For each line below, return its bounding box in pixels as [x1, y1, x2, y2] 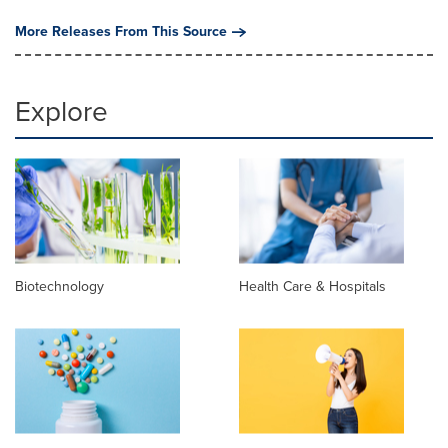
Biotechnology [15, 276, 104, 298]
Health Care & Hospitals [239, 276, 386, 298]
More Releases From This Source [15, 21, 227, 42]
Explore [15, 91, 108, 132]
